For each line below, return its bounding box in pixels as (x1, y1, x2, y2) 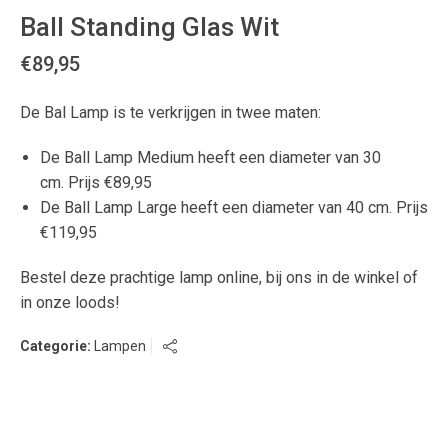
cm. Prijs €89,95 (40, 172, 152, 192)
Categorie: (20, 337, 94, 354)
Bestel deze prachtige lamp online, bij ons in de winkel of (20, 267, 418, 287)
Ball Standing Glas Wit (20, 11, 279, 42)
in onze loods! (20, 292, 120, 312)
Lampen (94, 337, 146, 354)
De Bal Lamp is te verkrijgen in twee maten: (20, 102, 321, 122)
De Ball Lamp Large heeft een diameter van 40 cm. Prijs (40, 197, 428, 217)
